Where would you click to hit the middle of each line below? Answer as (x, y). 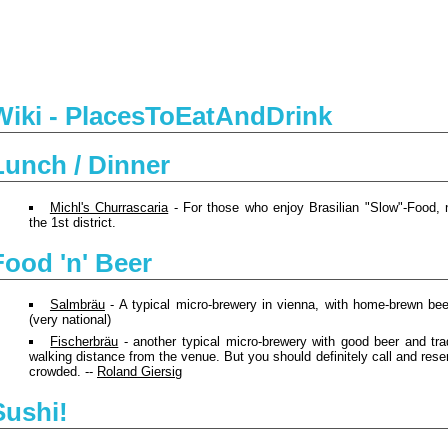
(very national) (70, 320)
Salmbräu (77, 305)
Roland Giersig (139, 372)
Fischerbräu (84, 342)
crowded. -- (63, 372)
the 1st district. (72, 223)
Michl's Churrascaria (109, 208)
